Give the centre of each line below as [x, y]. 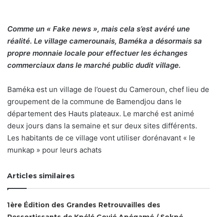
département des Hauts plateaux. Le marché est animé [101, 114]
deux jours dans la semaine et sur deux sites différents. [102, 126]
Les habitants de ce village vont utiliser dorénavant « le [101, 138]
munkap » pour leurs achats [54, 150]
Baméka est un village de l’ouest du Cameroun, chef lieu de [108, 90]
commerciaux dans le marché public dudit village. [94, 65]
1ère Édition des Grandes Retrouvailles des [84, 205]
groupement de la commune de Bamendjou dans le [94, 102]
